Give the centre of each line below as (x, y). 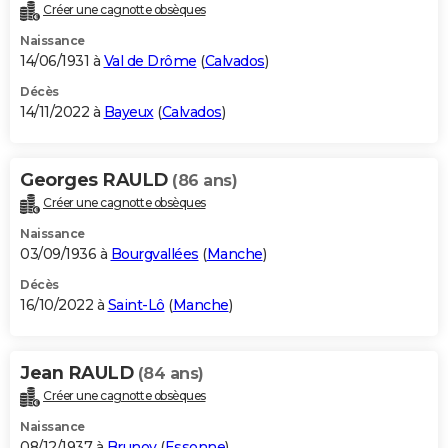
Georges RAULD (96, 180)
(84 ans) (170, 374)
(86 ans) (204, 181)
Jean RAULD (79, 373)
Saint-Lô (136, 305)
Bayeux (128, 112)
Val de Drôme (150, 61)
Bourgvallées (154, 254)
